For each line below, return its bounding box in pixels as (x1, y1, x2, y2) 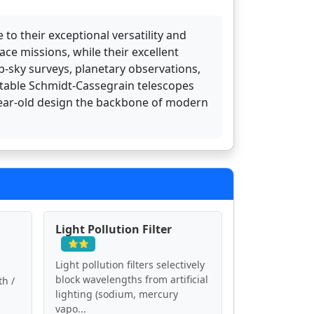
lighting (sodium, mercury (55, 287, 178, 301)
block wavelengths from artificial (55, 272, 208, 286)
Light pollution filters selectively (55, 257, 205, 271)
